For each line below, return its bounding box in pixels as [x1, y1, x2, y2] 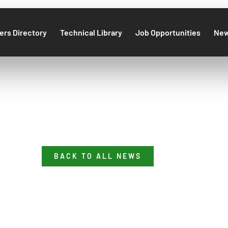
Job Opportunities [135, 27, 201, 37]
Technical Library [60, 27, 122, 37]
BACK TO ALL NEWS [54, 152, 141, 160]
